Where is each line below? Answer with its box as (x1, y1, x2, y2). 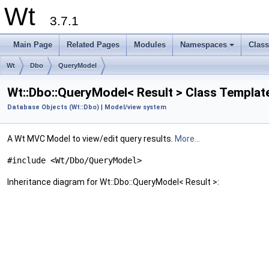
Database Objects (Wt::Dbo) (7, 103, 99, 111)
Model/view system (104, 103, 166, 111)
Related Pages (67, 40, 119, 49)
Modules (134, 40, 166, 49)
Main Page (13, 40, 52, 49)
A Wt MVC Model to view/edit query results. (7, 134, 175, 144)
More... (175, 134, 200, 144)
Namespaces (180, 40, 227, 49)
